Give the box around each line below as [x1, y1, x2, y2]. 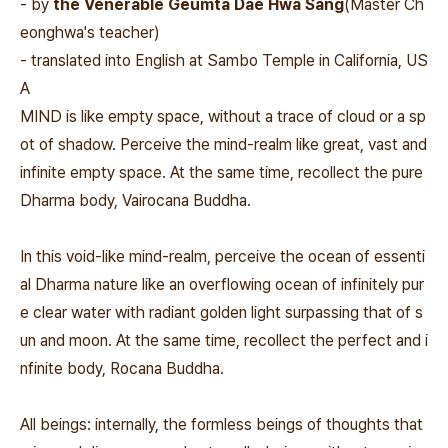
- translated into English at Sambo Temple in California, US [20, 51, 428, 70]
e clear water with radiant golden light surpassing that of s [20, 303, 423, 322]
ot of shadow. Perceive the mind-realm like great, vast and [20, 135, 427, 154]
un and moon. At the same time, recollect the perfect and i [20, 331, 428, 350]
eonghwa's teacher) [20, 23, 164, 42]
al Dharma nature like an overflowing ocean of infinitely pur [20, 275, 424, 294]
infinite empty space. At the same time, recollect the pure [20, 163, 423, 182]
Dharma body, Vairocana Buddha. [20, 191, 251, 210]
